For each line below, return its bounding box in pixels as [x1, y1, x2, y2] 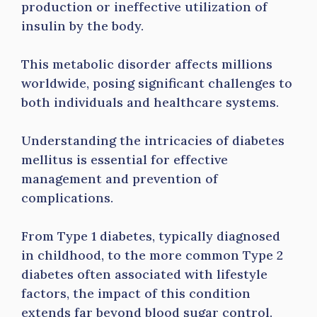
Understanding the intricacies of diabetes [21, 132, 284, 149]
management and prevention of [21, 171, 218, 187]
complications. [21, 190, 117, 206]
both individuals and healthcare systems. [21, 94, 279, 110]
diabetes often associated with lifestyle [21, 266, 267, 282]
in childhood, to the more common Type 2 [21, 247, 283, 263]
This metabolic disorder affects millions [21, 56, 272, 72]
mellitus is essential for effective [21, 151, 228, 168]
